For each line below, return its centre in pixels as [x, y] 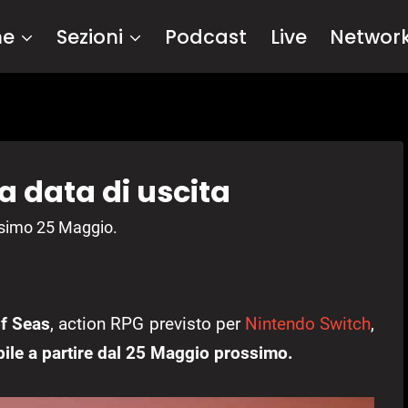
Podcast [206, 36]
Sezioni [90, 36]
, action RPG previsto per [148, 324]
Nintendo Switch [307, 324]
